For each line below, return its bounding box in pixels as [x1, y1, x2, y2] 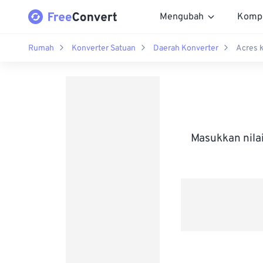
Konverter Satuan [72, 43, 136, 53]
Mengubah [160, 11, 204, 23]
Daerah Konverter [153, 43, 218, 53]
